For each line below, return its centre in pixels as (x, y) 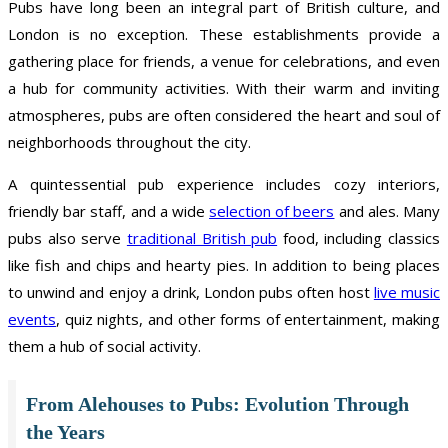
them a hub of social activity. (104, 345)
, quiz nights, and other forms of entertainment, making (248, 318)
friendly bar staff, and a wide (109, 210)
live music (407, 291)
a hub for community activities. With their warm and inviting (224, 87)
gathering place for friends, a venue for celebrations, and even (224, 60)
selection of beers (272, 210)
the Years (65, 431)
